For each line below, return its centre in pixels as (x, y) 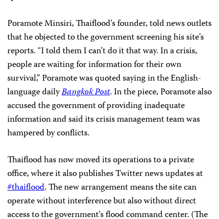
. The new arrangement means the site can (120, 188)
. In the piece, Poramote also (161, 93)
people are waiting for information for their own (94, 65)
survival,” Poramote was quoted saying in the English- (104, 79)
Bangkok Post (86, 93)
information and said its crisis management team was (104, 120)
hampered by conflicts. (48, 134)
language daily (34, 93)
